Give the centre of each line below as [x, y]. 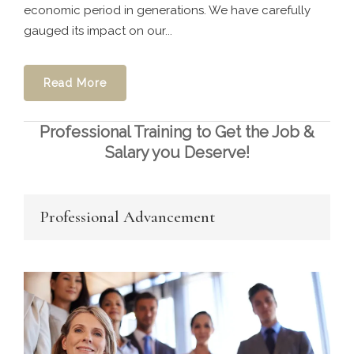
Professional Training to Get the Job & [177, 132]
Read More [75, 83]
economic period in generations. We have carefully [167, 10]
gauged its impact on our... [98, 31]
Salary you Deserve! [177, 153]
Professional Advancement [128, 217]
